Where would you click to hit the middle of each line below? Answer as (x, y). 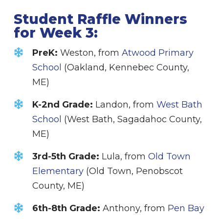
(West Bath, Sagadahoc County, (132, 120)
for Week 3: (56, 33)
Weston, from (90, 53)
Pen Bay (186, 208)
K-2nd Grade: (63, 105)
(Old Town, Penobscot (133, 171)
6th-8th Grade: (66, 208)
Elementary (58, 171)
